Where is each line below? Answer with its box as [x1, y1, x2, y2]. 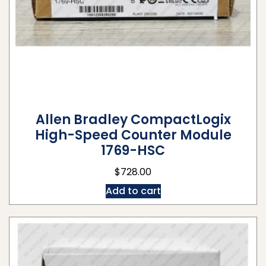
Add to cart [105, 183, 161, 198]
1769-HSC [101, 141, 165, 160]
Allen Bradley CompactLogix [35, 110, 231, 129]
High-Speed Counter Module [34, 125, 232, 144]
